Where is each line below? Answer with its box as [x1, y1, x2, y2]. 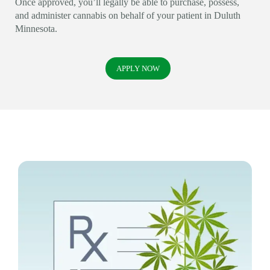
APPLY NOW [116, 63, 160, 73]
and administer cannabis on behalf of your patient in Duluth [15, 10, 240, 20]
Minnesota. [15, 23, 57, 34]
